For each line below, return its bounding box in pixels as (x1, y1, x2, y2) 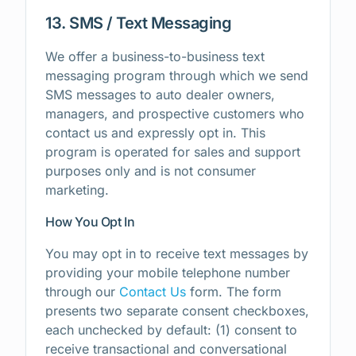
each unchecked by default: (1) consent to (45, 322, 297, 338)
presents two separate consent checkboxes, (45, 303, 309, 319)
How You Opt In (45, 214, 135, 230)
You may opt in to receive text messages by (45, 246, 308, 261)
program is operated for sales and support (45, 144, 300, 160)
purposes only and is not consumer (45, 163, 256, 179)
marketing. (45, 182, 109, 198)
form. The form (186, 284, 281, 300)
